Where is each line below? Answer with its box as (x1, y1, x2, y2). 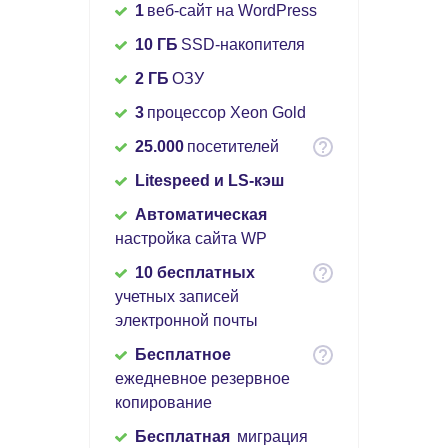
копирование (115, 394, 212, 412)
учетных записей (115, 288, 239, 306)
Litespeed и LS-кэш (135, 172, 284, 190)
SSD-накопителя (181, 36, 305, 54)
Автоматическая (135, 206, 267, 224)
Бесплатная (135, 428, 234, 446)
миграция (237, 428, 308, 446)
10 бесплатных (135, 264, 255, 282)
